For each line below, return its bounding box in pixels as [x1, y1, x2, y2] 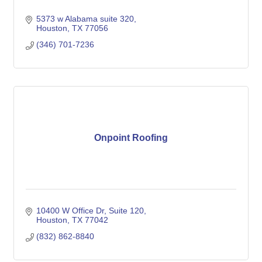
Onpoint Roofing [94, 133, 168, 143]
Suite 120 [108, 206, 144, 215]
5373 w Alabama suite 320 [36, 14, 134, 23]
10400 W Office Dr [36, 206, 104, 215]
